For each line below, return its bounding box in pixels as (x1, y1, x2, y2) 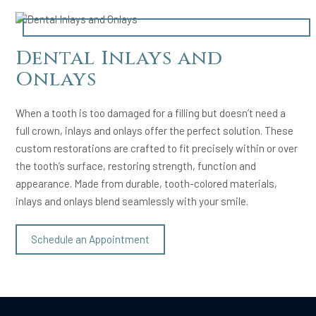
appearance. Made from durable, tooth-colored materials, (16, 177, 278, 190)
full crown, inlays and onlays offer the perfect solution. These (16, 124, 294, 138)
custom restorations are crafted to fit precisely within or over (16, 142, 298, 155)
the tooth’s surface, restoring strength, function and (16, 159, 257, 173)
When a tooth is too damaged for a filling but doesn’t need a (16, 107, 286, 120)
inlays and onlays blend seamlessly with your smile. (16, 195, 249, 208)
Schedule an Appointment (31, 233, 150, 246)
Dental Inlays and (16, 45, 224, 72)
